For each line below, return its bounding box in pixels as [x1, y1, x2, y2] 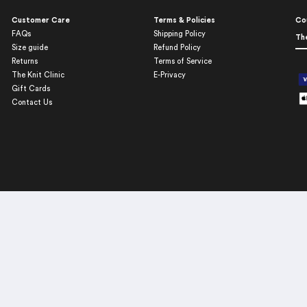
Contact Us [12, 98, 53, 106]
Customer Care [12, 16, 71, 24]
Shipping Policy [153, 29, 206, 38]
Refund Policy [153, 43, 201, 51]
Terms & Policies [153, 16, 216, 24]
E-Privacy [153, 71, 186, 79]
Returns [12, 57, 38, 65]
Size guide [12, 43, 49, 51]
